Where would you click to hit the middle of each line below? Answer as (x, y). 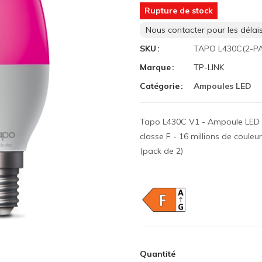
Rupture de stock (179, 10)
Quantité (158, 254)
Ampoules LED (223, 86)
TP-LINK (209, 67)
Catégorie (160, 86)
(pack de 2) (161, 151)
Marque (155, 67)
